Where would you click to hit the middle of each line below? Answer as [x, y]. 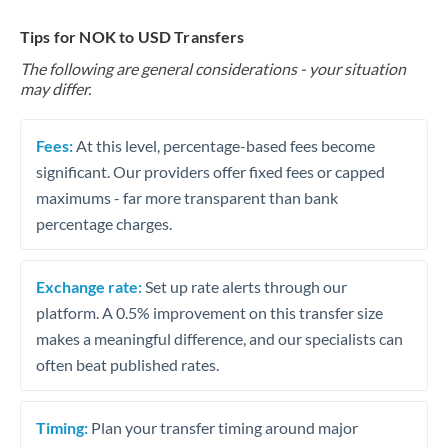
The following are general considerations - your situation [213, 68]
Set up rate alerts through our [244, 286]
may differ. [55, 88]
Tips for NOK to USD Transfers [132, 36]
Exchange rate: [89, 286]
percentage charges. [104, 223]
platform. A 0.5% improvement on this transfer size [209, 312]
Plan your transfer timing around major [223, 427]
